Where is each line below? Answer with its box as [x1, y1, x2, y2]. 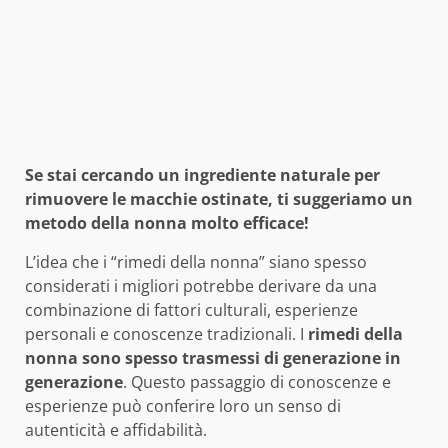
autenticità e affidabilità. [25, 419, 207, 442]
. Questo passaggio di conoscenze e [123, 371, 391, 394]
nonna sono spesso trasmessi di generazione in [25, 347, 401, 370]
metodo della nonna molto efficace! [25, 212, 309, 235]
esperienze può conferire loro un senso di [25, 395, 341, 418]
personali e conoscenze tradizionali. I [25, 323, 308, 346]
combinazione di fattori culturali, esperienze [25, 299, 358, 322]
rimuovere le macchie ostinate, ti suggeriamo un [25, 188, 413, 211]
